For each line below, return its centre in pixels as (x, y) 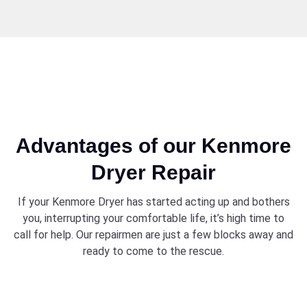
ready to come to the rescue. (153, 251)
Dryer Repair (153, 172)
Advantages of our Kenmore (153, 146)
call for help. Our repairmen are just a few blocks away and (153, 235)
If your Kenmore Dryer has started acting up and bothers (153, 202)
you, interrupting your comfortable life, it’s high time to (153, 218)
